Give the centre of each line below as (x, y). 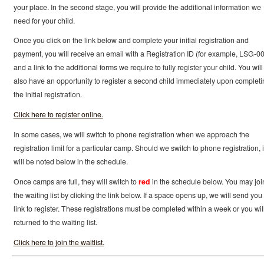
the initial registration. (47, 95)
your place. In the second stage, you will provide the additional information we (137, 7)
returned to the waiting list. (55, 222)
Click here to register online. (58, 115)
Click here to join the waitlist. (59, 242)
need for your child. (44, 20)
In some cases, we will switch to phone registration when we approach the (131, 134)
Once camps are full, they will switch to (76, 181)
